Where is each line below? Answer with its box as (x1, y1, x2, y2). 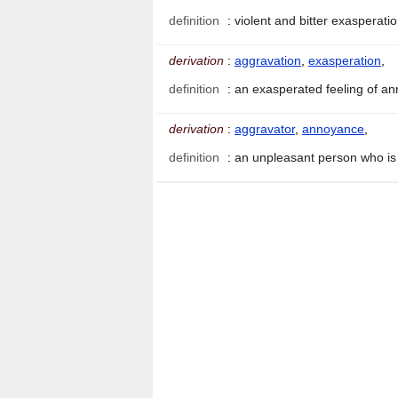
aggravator (235, 122, 295, 137)
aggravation (235, 53, 301, 68)
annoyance (302, 122, 364, 137)
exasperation (308, 53, 381, 68)
